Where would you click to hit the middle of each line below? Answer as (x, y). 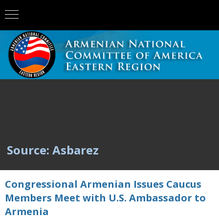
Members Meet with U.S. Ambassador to (105, 198)
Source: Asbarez (53, 150)
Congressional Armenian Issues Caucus (103, 184)
